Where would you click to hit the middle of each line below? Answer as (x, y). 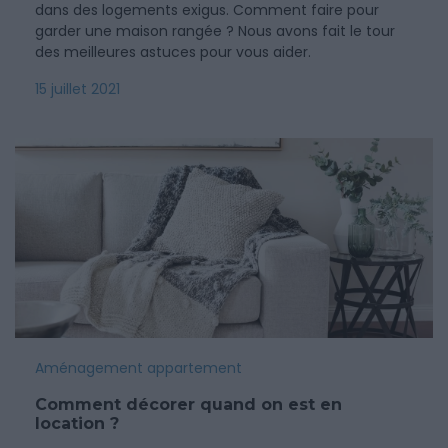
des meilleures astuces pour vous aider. (173, 52)
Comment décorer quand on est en (188, 404)
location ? (77, 423)
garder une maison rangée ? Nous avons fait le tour (215, 31)
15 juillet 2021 (77, 89)
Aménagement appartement (138, 368)
